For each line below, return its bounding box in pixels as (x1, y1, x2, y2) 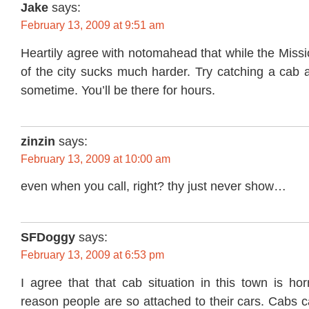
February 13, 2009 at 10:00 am (21, 152, 170, 165)
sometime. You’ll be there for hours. (21, 83, 215, 97)
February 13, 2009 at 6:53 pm (21, 249, 164, 261)
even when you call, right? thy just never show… (21, 179, 286, 194)
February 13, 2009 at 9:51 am (21, 19, 164, 31)
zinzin (21, 134, 55, 148)
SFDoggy (21, 230, 75, 245)
